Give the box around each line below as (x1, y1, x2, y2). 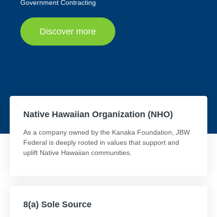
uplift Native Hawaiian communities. (23, 149, 132, 156)
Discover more (40, 27, 96, 36)
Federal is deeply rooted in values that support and (23, 139, 179, 146)
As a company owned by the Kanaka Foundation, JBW (23, 128, 190, 136)
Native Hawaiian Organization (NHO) (23, 109, 173, 119)
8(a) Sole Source (23, 200, 92, 209)
